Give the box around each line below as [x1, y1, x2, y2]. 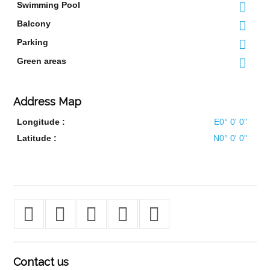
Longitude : [17, 117, 66, 127]
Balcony [17, 19, 51, 28]
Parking [17, 37, 49, 47]
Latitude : [17, 133, 57, 143]
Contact [13, 256, 54, 268]
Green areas [17, 56, 67, 66]
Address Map [13, 95, 81, 108]
